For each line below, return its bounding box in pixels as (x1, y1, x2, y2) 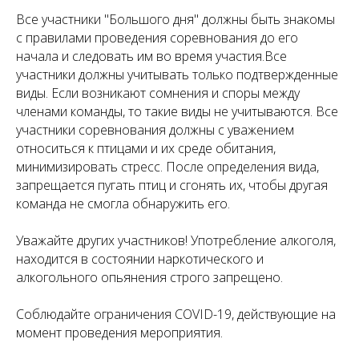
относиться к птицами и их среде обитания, (16, 139, 276, 157)
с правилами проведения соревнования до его (16, 28, 298, 46)
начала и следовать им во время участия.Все (16, 46, 287, 65)
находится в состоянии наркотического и (16, 249, 264, 268)
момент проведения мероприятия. (16, 323, 223, 341)
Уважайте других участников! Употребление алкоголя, (16, 231, 336, 249)
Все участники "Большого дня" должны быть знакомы (16, 10, 335, 28)
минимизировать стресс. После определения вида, (16, 157, 319, 175)
